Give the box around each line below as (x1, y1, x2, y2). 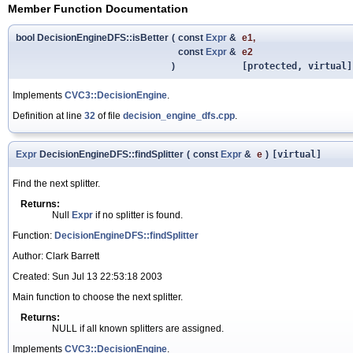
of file (95, 110, 123, 121)
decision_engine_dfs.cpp (123, 110, 235, 121)
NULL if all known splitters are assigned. (52, 322, 224, 334)
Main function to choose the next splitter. (13, 291, 183, 303)
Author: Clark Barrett (13, 250, 99, 262)
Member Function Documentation (8, 2, 188, 15)
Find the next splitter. (13, 177, 100, 189)
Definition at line (13, 110, 84, 121)
